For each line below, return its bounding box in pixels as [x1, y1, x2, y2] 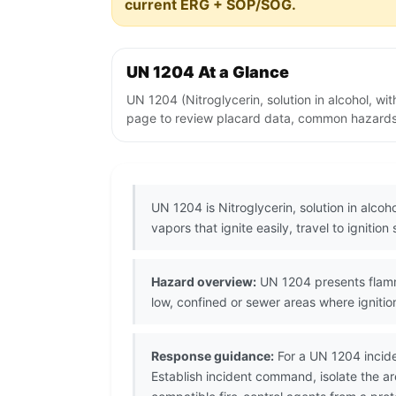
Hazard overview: [151, 274, 256, 290]
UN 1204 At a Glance [126, 63, 289, 82]
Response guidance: [151, 348, 274, 364]
